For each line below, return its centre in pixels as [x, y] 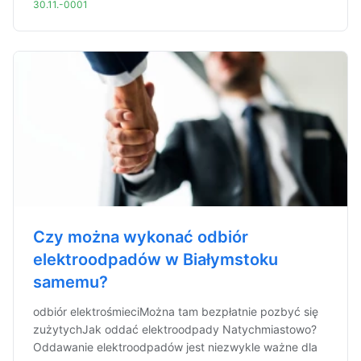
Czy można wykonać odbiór [141, 237]
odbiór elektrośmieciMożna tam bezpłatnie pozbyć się [176, 311]
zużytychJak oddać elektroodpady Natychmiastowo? [175, 329]
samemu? [71, 282]
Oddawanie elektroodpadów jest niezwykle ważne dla [175, 347]
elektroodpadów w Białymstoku [156, 259]
